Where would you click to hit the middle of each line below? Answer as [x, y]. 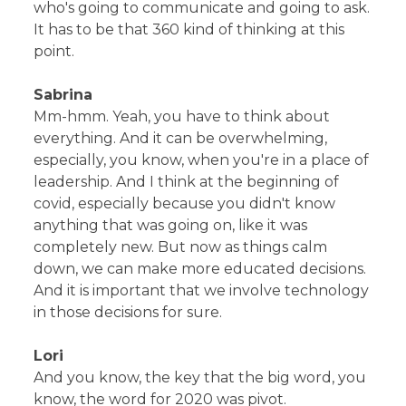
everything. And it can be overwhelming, [181, 138]
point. [54, 51]
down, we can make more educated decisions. [200, 268]
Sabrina [63, 94]
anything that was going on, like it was [171, 225]
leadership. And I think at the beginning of [187, 181]
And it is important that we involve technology [202, 290]
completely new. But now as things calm [181, 246]
